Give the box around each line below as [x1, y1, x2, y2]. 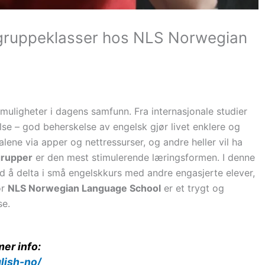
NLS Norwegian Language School [8, 182, 161, 195]
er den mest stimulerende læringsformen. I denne [33, 151, 255, 164]
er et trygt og [161, 182, 224, 195]
